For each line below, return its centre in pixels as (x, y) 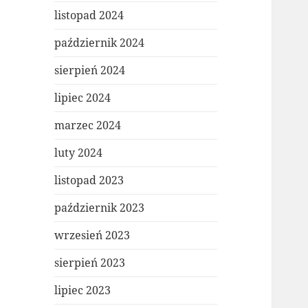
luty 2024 (79, 153)
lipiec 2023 (83, 290)
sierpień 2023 (90, 263)
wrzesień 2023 (92, 235)
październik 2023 (100, 208)
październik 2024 (100, 43)
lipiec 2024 (83, 98)
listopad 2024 (89, 15)
